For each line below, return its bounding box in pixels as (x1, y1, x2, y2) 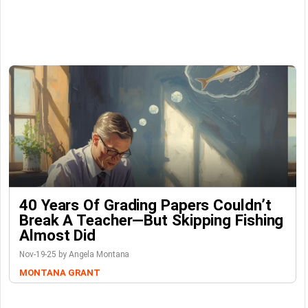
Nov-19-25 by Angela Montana (19, 250, 130, 260)
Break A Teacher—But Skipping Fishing (19, 211, 284, 230)
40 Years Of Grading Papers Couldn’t (19, 196, 272, 214)
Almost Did (19, 226, 96, 245)
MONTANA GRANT (19, 267, 100, 278)
